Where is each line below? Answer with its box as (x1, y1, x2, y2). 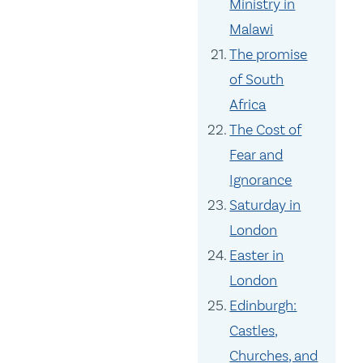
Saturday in (229, 196, 301, 215)
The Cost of (229, 121, 302, 139)
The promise (229, 45, 308, 64)
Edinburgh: (229, 297, 297, 315)
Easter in (229, 246, 284, 265)
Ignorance (229, 171, 293, 190)
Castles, (229, 322, 279, 340)
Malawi (229, 20, 274, 39)
